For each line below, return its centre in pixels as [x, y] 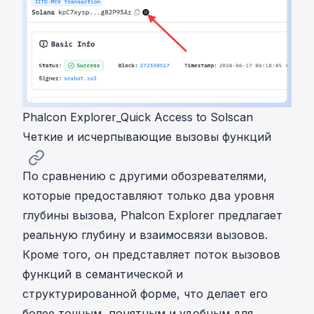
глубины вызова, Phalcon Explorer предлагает [152, 216]
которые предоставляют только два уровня [148, 196]
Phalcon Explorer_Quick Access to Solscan [138, 117]
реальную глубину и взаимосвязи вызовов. [145, 235]
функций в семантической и [103, 274]
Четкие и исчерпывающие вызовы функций [147, 137]
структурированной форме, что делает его [145, 294]
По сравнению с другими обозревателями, [145, 176]
